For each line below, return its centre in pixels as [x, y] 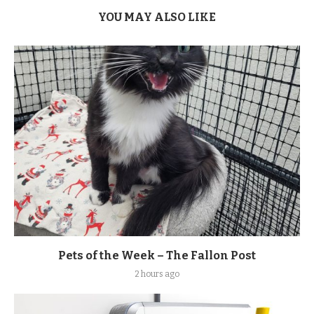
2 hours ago [157, 274]
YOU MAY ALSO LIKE [157, 18]
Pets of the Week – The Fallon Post [157, 256]
